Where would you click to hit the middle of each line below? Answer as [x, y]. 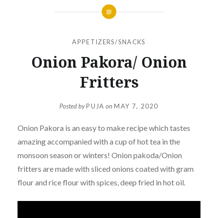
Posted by [73, 106]
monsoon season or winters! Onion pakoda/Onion [100, 155]
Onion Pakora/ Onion [109, 62]
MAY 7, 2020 [136, 106]
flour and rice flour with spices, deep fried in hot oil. [101, 182]
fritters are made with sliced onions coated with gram [105, 169]
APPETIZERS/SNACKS [109, 42]
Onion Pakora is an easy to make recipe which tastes [104, 128]
